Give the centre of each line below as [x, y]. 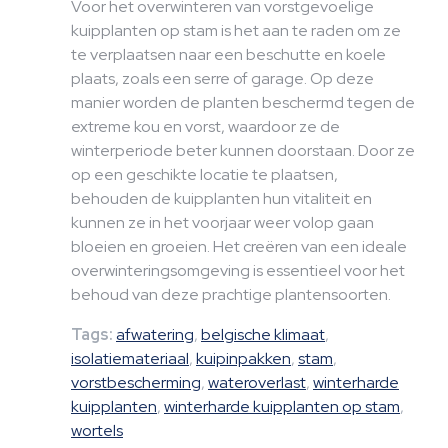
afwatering [155, 334]
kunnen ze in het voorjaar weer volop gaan [222, 222]
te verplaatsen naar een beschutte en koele [228, 54]
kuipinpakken [243, 358]
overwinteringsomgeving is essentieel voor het [238, 270]
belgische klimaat [263, 334]
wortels [97, 430]
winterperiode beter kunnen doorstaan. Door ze [243, 150]
